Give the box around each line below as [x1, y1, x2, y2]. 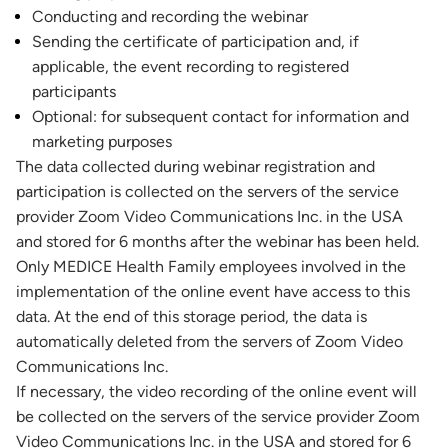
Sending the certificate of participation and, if [32, 32, 359, 51]
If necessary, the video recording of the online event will [16, 382, 417, 401]
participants [32, 82, 116, 101]
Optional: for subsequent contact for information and [32, 107, 409, 126]
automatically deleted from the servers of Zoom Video [16, 332, 403, 351]
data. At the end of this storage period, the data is [16, 307, 367, 326]
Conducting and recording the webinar [32, 7, 308, 26]
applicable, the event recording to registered [32, 57, 349, 76]
